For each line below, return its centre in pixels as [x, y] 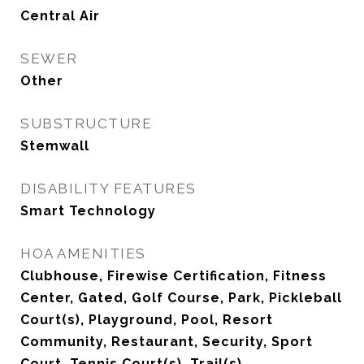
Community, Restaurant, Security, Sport [167, 342]
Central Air [60, 16]
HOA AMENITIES [83, 253]
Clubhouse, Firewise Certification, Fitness [173, 276]
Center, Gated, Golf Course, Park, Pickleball [181, 298]
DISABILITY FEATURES [108, 188]
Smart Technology [88, 211]
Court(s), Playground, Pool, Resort [147, 320]
